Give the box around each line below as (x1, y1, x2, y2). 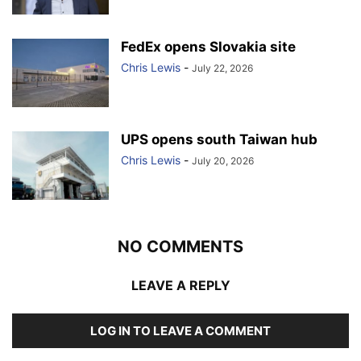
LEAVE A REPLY (131, 276, 230, 293)
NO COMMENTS (118, 236, 243, 256)
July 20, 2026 (192, 154, 254, 167)
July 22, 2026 (192, 61, 253, 74)
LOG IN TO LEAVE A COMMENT (90, 322, 271, 338)
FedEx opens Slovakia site (121, 38, 296, 55)
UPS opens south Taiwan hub (121, 131, 317, 147)
